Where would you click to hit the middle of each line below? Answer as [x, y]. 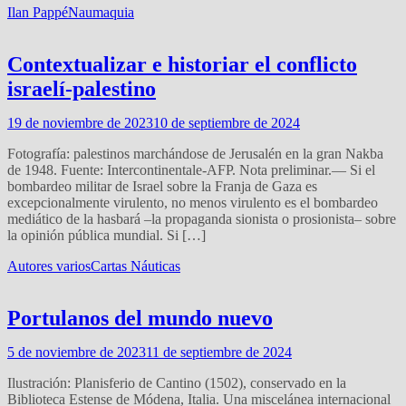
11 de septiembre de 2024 [219, 353]
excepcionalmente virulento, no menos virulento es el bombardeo [193, 203]
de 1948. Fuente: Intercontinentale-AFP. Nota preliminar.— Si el [191, 170]
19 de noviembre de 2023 [80, 123]
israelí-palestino [82, 89]
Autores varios [49, 266]
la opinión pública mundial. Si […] [106, 236]
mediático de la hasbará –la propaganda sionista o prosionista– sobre [202, 219]
